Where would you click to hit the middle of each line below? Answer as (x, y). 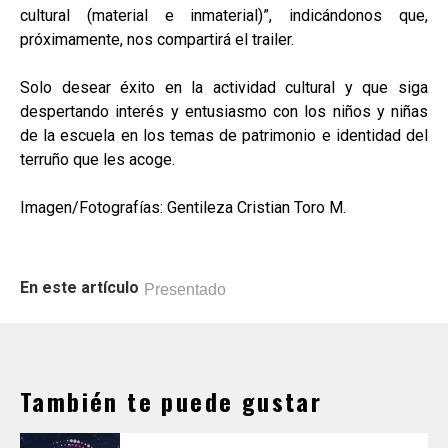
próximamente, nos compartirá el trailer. (157, 39)
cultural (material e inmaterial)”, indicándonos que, (224, 15)
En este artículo (79, 287)
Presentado (185, 289)
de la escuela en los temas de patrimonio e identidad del (224, 135)
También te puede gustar (171, 401)
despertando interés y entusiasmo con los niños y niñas (224, 111)
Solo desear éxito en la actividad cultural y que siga (224, 87)
